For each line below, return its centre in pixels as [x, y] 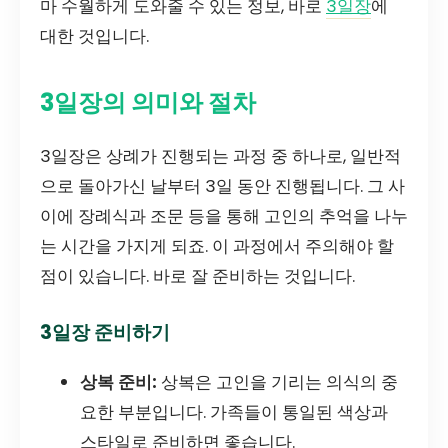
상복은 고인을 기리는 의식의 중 [277, 381]
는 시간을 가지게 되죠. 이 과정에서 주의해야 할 [217, 245]
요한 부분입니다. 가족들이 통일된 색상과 [234, 411]
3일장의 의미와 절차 [148, 102]
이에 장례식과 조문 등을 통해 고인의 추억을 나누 [224, 215]
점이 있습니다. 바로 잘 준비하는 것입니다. [197, 275]
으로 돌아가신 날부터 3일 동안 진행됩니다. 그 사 [222, 185]
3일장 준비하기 [105, 332]
